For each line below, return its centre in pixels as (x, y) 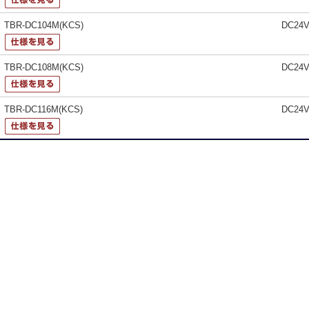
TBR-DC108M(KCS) (44, 67)
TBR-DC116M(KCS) (44, 109)
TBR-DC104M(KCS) (44, 25)
